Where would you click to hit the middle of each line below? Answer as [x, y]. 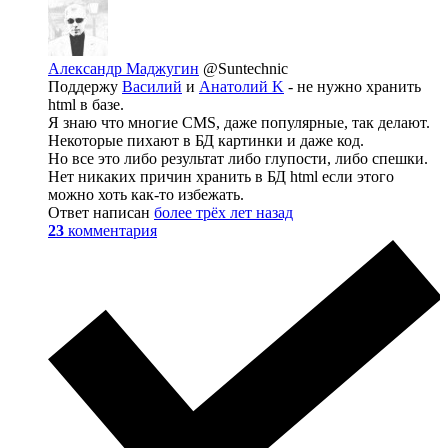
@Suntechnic [245, 68]
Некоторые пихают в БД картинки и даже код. [206, 140]
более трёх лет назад [223, 212]
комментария [112, 230]
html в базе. [86, 104]
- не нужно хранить [352, 86]
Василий [152, 86]
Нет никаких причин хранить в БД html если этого [221, 176]
